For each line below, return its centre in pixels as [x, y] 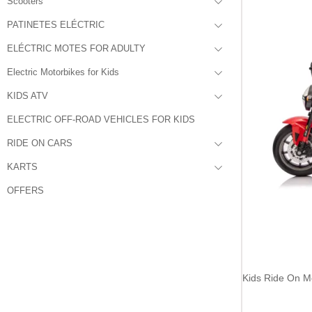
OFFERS [25, 190]
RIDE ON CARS [40, 143]
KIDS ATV [28, 96]
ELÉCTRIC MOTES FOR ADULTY [76, 48]
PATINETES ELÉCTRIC [56, 25]
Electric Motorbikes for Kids [63, 72]
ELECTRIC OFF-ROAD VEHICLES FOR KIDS [101, 119]
